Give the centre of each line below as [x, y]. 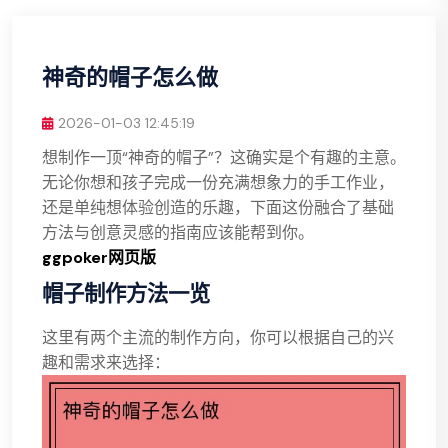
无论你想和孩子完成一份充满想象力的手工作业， [218, 182]
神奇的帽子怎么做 [130, 77]
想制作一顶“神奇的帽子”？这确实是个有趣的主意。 [224, 157]
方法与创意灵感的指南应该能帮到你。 [178, 232]
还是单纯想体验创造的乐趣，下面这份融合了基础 [218, 207]
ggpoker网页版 [99, 257]
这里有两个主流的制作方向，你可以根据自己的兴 [218, 337]
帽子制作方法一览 [126, 292]
